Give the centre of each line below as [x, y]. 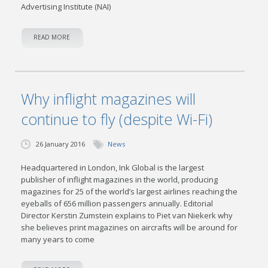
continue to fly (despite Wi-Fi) [117, 119]
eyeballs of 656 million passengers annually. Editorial [117, 203]
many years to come [58, 239]
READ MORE [52, 37]
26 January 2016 [61, 144]
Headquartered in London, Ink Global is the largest [113, 167]
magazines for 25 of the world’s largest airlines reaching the [130, 191]
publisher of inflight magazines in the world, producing [120, 179]
